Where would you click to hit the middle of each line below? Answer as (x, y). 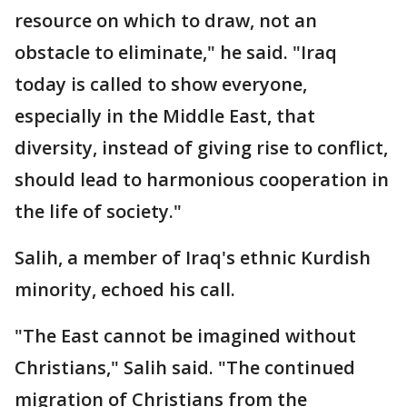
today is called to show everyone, (161, 84)
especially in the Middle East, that (165, 115)
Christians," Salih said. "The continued (185, 367)
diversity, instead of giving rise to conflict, (201, 147)
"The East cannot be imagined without (185, 335)
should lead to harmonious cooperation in (202, 179)
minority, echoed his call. (125, 289)
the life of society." (98, 211)
